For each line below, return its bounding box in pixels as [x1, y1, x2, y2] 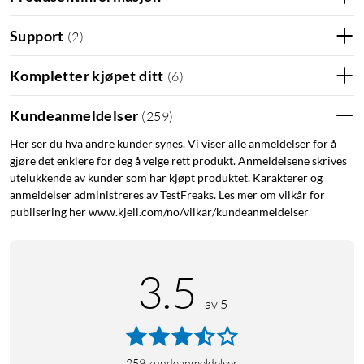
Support [10, 26, 64, 45]
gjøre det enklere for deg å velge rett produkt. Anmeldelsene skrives [10, 154, 347, 168]
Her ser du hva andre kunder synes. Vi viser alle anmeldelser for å [10, 136, 336, 151]
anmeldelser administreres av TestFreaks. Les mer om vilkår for [10, 188, 325, 202]
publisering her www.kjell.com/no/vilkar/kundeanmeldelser [10, 205, 309, 219]
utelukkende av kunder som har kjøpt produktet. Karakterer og [10, 171, 323, 185]
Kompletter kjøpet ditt [10, 66, 164, 84]
